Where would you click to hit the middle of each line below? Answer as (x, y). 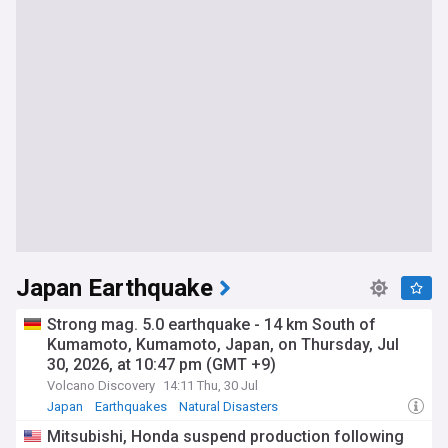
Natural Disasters (228, 406)
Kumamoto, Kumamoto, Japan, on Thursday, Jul (223, 344)
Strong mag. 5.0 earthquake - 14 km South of (211, 324)
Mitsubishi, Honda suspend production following (225, 436)
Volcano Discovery (101, 385)
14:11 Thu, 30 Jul (210, 385)
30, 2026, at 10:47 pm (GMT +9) (161, 364)
